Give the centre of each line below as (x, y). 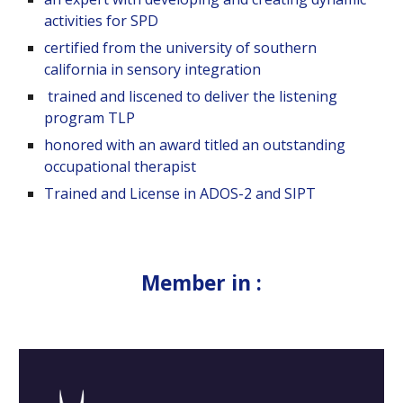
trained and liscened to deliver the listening (191, 97)
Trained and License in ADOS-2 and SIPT (182, 194)
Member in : (201, 283)
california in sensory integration (153, 70)
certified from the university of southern (181, 48)
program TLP (92, 118)
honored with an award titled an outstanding (195, 145)
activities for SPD (102, 21)
